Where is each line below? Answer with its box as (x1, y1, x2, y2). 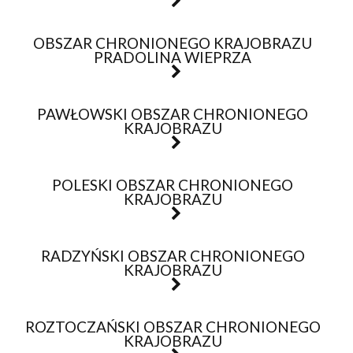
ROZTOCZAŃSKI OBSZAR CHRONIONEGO (24, 318, 321, 336)
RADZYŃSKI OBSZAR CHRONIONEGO (40, 247, 305, 265)
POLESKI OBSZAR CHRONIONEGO (52, 176, 293, 194)
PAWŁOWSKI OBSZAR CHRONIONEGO (37, 105, 308, 123)
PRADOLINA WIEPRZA (94, 48, 251, 66)
